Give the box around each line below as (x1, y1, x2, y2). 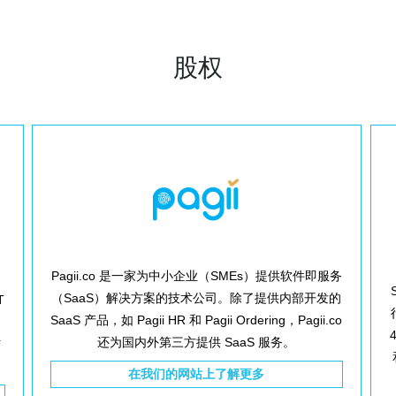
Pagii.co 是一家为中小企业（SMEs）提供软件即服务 (50, 269, 342, 283)
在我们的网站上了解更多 (128, 367, 265, 381)
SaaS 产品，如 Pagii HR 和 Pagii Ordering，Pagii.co (50, 313, 343, 327)
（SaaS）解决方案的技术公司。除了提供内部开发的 (51, 291, 342, 305)
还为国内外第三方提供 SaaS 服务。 (97, 335, 296, 349)
